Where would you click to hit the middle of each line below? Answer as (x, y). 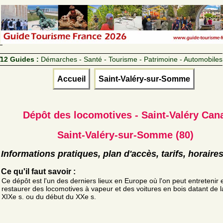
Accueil (71, 79)
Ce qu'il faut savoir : (38, 171)
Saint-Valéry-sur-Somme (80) (125, 135)
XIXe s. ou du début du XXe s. (49, 196)
